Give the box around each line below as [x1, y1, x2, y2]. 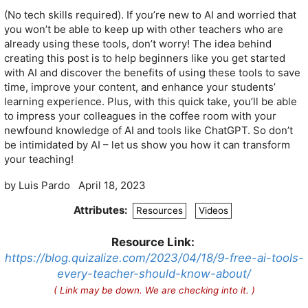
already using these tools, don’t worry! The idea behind [4, 37, 272, 51]
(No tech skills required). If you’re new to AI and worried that [4, 8, 296, 22]
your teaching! [4, 153, 74, 166]
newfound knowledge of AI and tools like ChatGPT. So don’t [4, 124, 293, 137]
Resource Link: [111, 235, 197, 250]
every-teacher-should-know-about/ [57, 267, 251, 281]
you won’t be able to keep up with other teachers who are [4, 23, 283, 36]
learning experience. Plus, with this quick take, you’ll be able [4, 95, 297, 109]
